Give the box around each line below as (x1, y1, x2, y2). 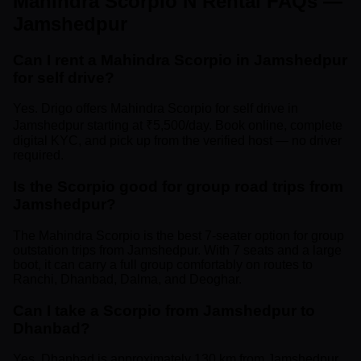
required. (13, 148, 64, 163)
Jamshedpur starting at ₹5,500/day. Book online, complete (13, 118, 342, 133)
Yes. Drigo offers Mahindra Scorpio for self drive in (13, 102, 298, 116)
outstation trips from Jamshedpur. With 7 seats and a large (13, 243, 342, 257)
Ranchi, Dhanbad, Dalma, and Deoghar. (13, 272, 242, 286)
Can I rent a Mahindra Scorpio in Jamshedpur (13, 51, 347, 68)
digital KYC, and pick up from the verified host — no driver (13, 134, 342, 148)
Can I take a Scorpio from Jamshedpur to (13, 301, 315, 319)
